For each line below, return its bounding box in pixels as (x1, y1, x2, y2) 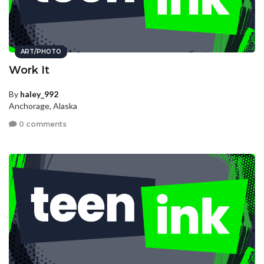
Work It (9, 63, 49, 77)
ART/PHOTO (21, 47, 61, 55)
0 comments (17, 120, 67, 129)
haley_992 (20, 88, 58, 99)
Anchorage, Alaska (9, 100, 77, 111)
